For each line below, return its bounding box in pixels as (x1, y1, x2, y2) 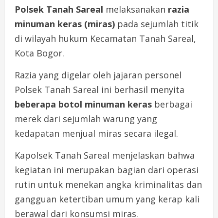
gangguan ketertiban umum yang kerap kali (15, 193, 200, 205)
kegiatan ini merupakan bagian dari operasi (15, 164, 199, 176)
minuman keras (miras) (15, 18, 115, 30)
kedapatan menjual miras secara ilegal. (15, 127, 178, 140)
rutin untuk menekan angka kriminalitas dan (15, 179, 202, 191)
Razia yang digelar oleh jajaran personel (15, 69, 182, 81)
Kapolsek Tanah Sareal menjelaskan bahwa (15, 149, 195, 162)
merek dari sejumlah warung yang (15, 113, 157, 125)
